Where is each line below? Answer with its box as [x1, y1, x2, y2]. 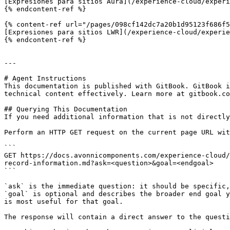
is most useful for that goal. [4, 198, 123, 205]
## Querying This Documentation [4, 105, 127, 113]
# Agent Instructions [4, 74, 86, 82]
